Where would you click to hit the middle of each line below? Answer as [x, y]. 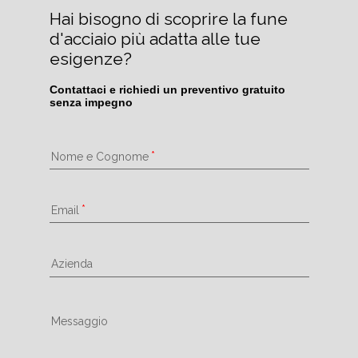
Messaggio [79, 321]
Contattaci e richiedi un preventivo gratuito [167, 89]
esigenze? [90, 58]
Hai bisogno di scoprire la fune [168, 18]
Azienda [72, 264]
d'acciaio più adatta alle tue [155, 38]
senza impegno [91, 102]
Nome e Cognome [99, 157]
